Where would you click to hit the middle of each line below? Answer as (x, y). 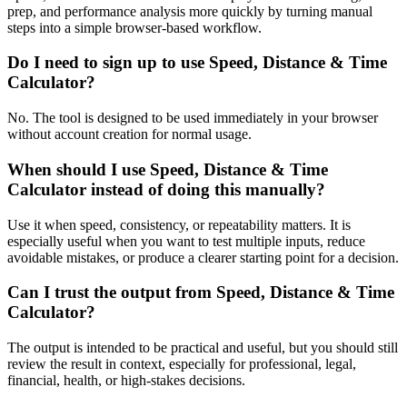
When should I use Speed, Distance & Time (168, 169)
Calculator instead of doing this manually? (166, 189)
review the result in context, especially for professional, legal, (182, 363)
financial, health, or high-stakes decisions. (126, 380)
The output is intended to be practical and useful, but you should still (203, 347)
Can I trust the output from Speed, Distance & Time (201, 293)
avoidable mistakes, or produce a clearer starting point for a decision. (203, 257)
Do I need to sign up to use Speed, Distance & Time (197, 63)
